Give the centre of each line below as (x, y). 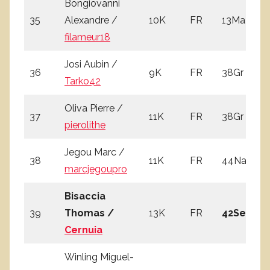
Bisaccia (85, 196)
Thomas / (89, 213)
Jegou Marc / (95, 152)
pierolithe (85, 125)
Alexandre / (91, 20)
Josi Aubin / (91, 64)
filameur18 (87, 37)
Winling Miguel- (99, 257)
